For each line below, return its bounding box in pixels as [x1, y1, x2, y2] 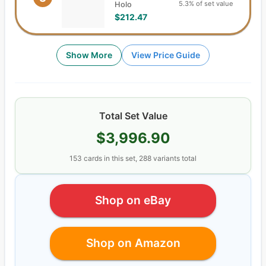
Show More [66, 49, 112, 60]
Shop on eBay [95, 193, 171, 208]
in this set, [102, 153, 139, 163]
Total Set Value [99, 109, 167, 122]
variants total [151, 153, 197, 163]
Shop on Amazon [85, 236, 180, 251]
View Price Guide [131, 49, 200, 60]
